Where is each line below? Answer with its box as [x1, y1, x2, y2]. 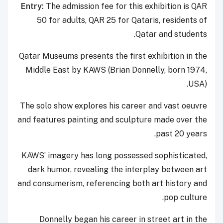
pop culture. [164, 192, 207, 202]
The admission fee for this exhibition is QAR [46, 1, 207, 11]
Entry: [21, 1, 46, 11]
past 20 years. [156, 128, 207, 138]
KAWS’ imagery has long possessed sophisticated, [21, 150, 207, 160]
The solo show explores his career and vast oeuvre [20, 101, 207, 111]
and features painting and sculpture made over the [17, 114, 207, 124]
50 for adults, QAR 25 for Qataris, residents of [37, 15, 207, 25]
